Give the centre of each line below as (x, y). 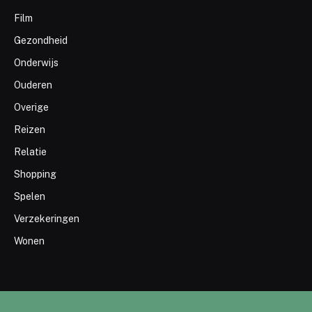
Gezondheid (41, 40)
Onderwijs (36, 62)
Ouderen (33, 85)
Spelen (30, 196)
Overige (31, 107)
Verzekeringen (47, 218)
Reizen (30, 129)
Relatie (30, 151)
